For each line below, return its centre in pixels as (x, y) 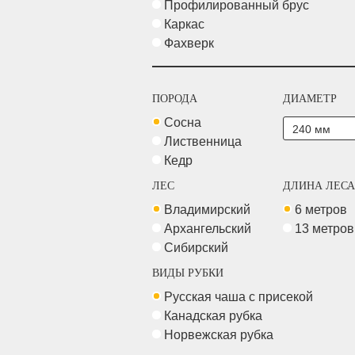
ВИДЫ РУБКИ (188, 273)
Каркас (186, 24)
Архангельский (209, 229)
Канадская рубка (215, 316)
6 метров (323, 210)
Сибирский (198, 248)
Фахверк (191, 43)
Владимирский (209, 210)
